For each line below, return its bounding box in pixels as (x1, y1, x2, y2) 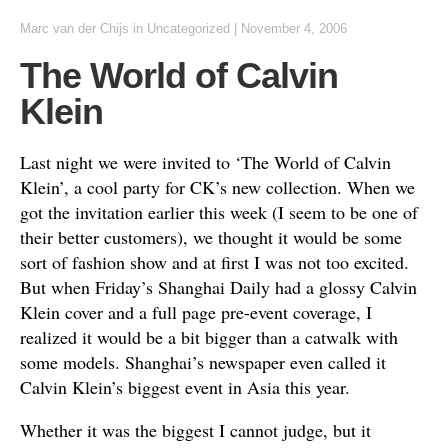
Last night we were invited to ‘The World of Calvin (20, 150, 391, 174)
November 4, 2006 (241, 21, 347, 36)
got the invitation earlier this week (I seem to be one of (20, 200, 418, 224)
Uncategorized (147, 21, 230, 36)
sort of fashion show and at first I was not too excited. (20, 250, 409, 274)
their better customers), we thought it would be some (20, 225, 402, 249)
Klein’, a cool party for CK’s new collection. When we (20, 175, 415, 199)
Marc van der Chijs (20, 21, 129, 36)
